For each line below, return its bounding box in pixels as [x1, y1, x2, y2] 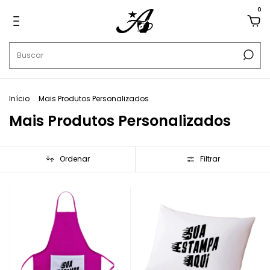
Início [9, 93, 30, 104]
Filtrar [199, 154, 220, 164]
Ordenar [59, 154, 90, 164]
